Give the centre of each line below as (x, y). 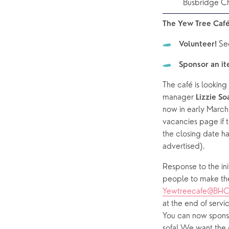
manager (179, 98)
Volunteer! (199, 45)
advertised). (186, 147)
